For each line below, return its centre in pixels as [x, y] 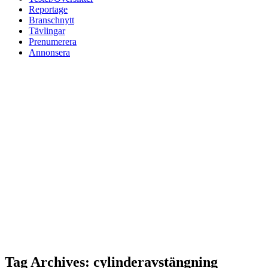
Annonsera [49, 52]
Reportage [48, 9]
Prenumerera [53, 42]
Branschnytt [51, 20]
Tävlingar [47, 31]
